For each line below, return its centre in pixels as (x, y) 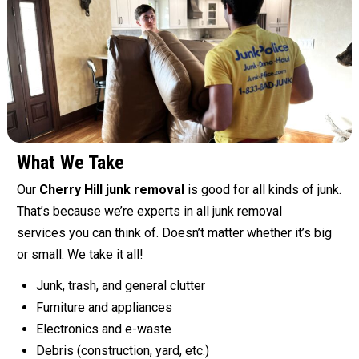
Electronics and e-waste (104, 329)
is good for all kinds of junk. (263, 190)
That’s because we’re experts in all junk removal (149, 212)
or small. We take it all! (80, 255)
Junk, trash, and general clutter (121, 286)
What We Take (71, 163)
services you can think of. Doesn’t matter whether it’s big (174, 233)
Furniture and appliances (104, 308)
